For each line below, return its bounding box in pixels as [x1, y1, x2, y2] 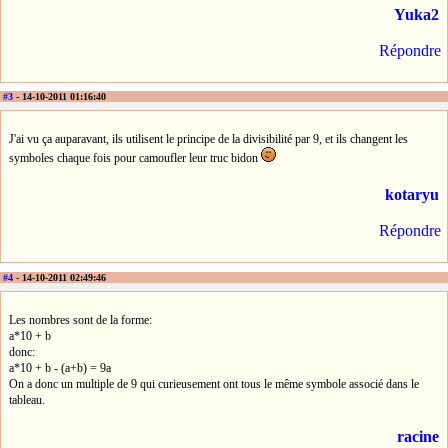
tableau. [9, 392, 45, 407]
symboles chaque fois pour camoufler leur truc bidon [9, 151, 261, 166]
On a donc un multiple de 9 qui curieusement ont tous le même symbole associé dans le [9, 376, 419, 391]
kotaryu [385, 186, 439, 204]
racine [397, 427, 439, 445]
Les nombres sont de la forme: [9, 312, 152, 327]
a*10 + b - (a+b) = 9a [9, 360, 111, 375]
